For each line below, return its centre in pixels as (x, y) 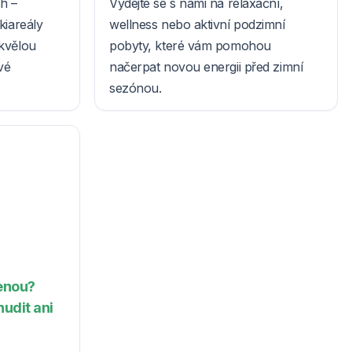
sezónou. (136, 88)
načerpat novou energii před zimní (206, 67)
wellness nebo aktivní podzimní (197, 25)
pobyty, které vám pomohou (190, 46)
